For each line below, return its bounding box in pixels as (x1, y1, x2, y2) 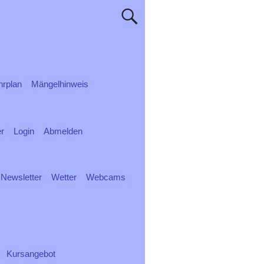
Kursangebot (6, 249, 55, 259)
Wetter (51, 172, 77, 182)
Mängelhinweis (31, 79, 88, 89)
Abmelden (44, 126, 82, 136)
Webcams (86, 172, 126, 182)
